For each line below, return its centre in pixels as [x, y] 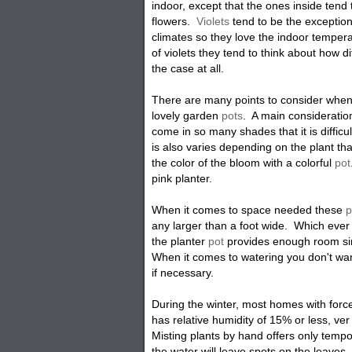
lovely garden [185, 115]
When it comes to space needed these [249, 209]
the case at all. [188, 68]
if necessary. [183, 272]
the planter [180, 241]
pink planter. [184, 178]
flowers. [174, 21]
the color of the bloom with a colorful [242, 162]
